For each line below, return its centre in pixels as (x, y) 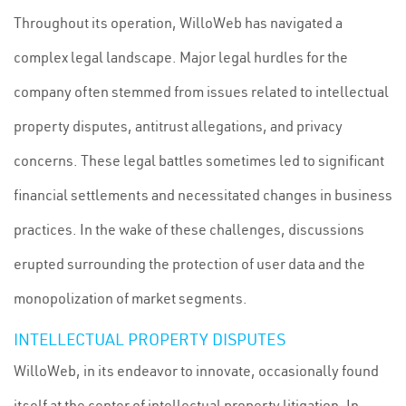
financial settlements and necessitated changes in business (203, 195)
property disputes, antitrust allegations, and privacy (178, 126)
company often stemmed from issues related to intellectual (201, 92)
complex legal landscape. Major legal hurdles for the (181, 57)
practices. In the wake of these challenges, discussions (189, 229)
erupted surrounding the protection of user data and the (189, 264)
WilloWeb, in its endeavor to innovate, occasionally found (196, 371)
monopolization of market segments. (130, 298)
